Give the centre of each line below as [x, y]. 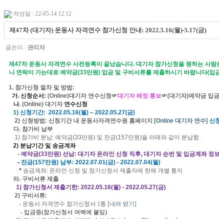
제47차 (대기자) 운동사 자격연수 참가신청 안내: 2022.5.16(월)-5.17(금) [108, 30]
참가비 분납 [37, 138]
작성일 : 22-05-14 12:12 [42, 14]
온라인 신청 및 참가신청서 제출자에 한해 [103, 171]
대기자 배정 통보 [139, 96]
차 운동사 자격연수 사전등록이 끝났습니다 [77, 64]
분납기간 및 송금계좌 [48, 146]
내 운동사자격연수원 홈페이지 [113, 121]
